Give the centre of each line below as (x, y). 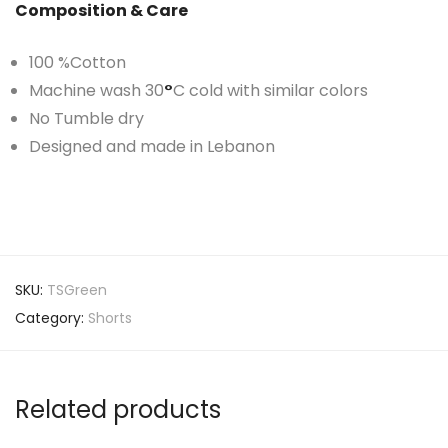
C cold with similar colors (270, 90)
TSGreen (77, 290)
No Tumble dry (86, 118)
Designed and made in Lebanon (152, 146)
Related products (118, 409)
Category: (51, 318)
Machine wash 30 (96, 90)
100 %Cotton (77, 62)
